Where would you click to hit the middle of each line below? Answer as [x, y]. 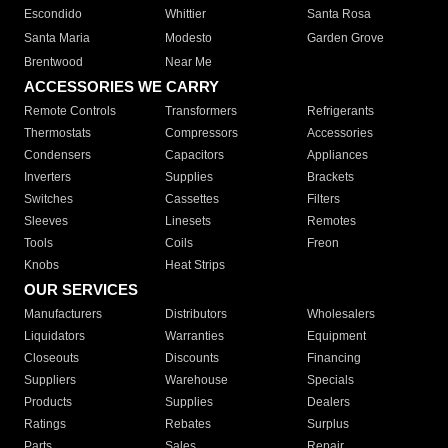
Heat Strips [195, 265]
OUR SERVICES [81, 290]
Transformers [201, 111]
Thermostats [57, 133]
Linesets [188, 221]
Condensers [57, 155]
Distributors [196, 314]
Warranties [195, 336]
